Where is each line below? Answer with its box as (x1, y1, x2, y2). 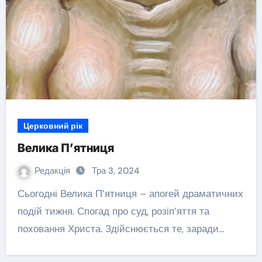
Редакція (34, 165, 73, 177)
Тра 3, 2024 (91, 165, 139, 177)
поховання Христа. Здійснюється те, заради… (17, 222, 225, 235)
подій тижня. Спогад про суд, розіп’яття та (17, 205, 209, 218)
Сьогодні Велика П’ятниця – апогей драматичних (17, 187, 25, 200)
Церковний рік (23, 120, 82, 131)
